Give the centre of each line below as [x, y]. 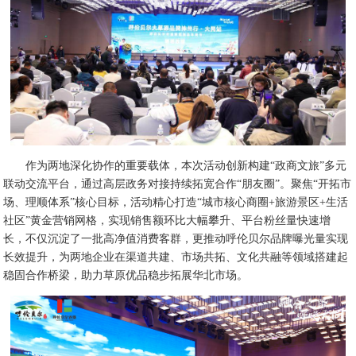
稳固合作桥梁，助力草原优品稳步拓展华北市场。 [126, 276]
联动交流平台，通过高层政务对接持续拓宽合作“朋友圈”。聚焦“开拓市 [178, 184]
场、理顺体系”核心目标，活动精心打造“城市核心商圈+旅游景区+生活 [176, 203]
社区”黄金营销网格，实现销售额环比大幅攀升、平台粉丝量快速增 [167, 221]
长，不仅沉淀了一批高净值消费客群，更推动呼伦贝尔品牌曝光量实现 [176, 239]
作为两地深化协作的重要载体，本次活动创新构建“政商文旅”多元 [186, 166]
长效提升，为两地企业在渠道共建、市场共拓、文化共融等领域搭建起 [176, 257]
